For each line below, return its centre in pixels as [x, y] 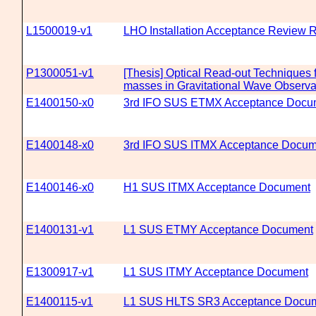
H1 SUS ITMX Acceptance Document [217, 187]
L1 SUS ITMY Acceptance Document [216, 272]
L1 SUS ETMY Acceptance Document [218, 230]
